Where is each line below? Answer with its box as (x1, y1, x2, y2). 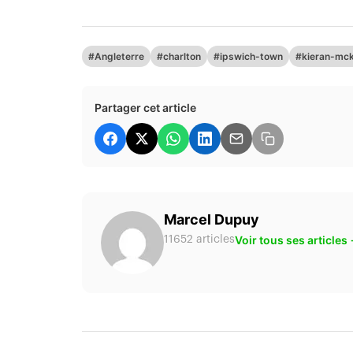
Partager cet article (95, 100, 196, 114)
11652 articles (164, 233, 235, 245)
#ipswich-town (214, 50, 283, 62)
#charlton (157, 50, 201, 62)
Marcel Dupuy (164, 210, 259, 228)
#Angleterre (88, 50, 144, 62)
